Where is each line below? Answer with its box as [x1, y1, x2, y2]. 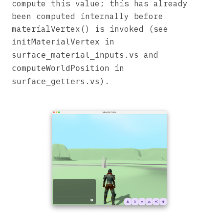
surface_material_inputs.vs [12, 50, 139, 60]
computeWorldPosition [12, 64, 109, 73]
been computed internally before [12, 11, 163, 21]
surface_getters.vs [12, 77, 100, 86]
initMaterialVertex [12, 37, 100, 46]
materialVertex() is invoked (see [12, 24, 168, 34]
